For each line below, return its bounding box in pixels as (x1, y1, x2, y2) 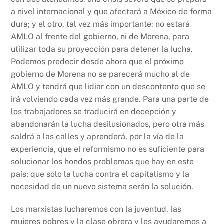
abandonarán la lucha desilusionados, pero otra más (11, 119, 205, 129)
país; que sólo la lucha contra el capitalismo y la (11, 169, 190, 179)
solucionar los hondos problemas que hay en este (11, 156, 194, 166)
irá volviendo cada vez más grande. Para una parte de (11, 94, 209, 104)
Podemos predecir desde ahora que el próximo (11, 56, 184, 66)
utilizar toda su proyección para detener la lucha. (11, 44, 193, 54)
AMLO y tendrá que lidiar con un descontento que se (11, 81, 206, 91)
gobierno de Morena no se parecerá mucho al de (11, 69, 190, 79)
